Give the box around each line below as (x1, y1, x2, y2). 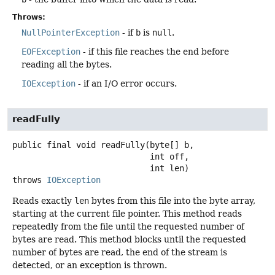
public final (12, 139, 71, 150)
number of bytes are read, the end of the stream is (12, 247, 227, 257)
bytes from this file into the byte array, (89, 195, 255, 206)
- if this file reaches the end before (80, 46, 229, 56)
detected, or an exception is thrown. (12, 260, 167, 270)
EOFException (21, 46, 80, 56)
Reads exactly (12, 195, 74, 206)
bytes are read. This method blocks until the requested (12, 234, 246, 244)
